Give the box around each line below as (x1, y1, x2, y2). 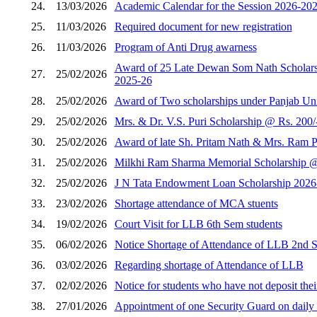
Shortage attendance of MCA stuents (114, 197, 278, 209)
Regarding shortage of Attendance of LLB (114, 258, 304, 271)
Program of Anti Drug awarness (114, 40, 257, 53)
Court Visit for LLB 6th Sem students (114, 217, 282, 230)
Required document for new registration (114, 20, 292, 33)
